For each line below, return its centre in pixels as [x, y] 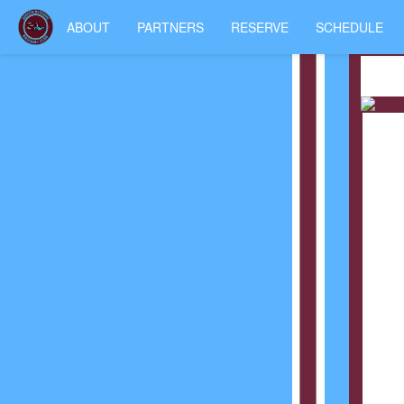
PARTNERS [171, 27]
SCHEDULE [350, 27]
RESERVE [260, 27]
